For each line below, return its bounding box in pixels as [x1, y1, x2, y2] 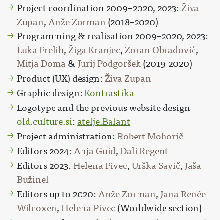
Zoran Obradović [125, 45, 196, 56]
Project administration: [17, 131, 118, 142]
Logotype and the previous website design [17, 103, 191, 114]
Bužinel [17, 174, 49, 185]
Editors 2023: [17, 160, 74, 171]
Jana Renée [160, 189, 206, 200]
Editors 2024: [17, 145, 74, 157]
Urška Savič [132, 160, 181, 171]
